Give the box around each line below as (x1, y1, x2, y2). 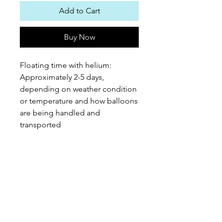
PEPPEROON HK (32, 201, 92, 210)
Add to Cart (58, 6, 100, 15)
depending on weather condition (20, 84, 137, 94)
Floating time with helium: (20, 60, 111, 70)
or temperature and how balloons (20, 96, 138, 106)
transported (20, 120, 61, 129)
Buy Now (63, 32, 95, 42)
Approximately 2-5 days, (20, 72, 104, 82)
